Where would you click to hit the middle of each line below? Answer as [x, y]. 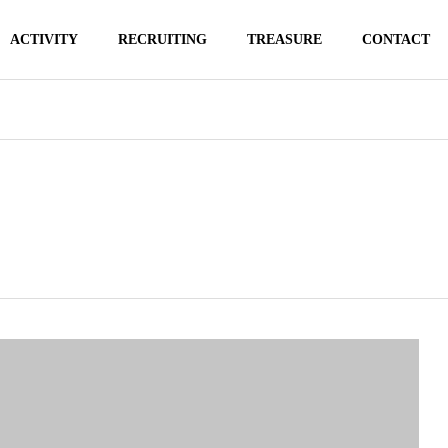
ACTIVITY [43, 39]
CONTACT [395, 39]
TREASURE [284, 39]
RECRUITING [162, 39]
